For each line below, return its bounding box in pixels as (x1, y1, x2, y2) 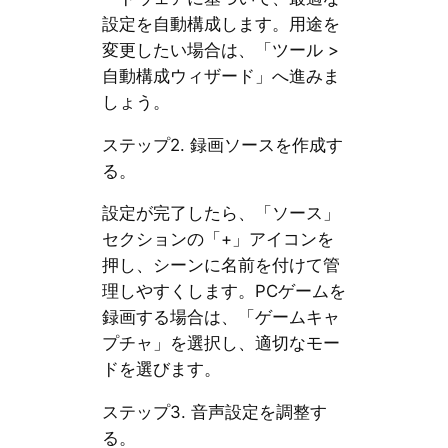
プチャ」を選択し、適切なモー (101, 333, 340, 354)
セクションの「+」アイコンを (101, 229, 334, 250)
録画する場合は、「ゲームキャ (101, 307, 340, 328)
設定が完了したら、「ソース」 (101, 203, 340, 224)
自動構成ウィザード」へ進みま (101, 65, 340, 86)
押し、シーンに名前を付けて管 (101, 255, 340, 276)
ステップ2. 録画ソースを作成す (101, 134, 343, 155)
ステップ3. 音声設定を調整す (101, 402, 327, 423)
